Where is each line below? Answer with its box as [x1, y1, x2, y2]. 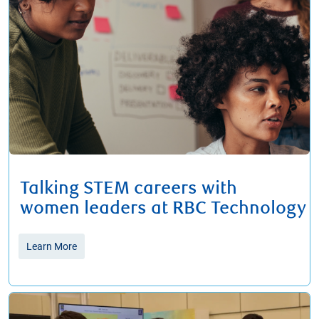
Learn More [26, 241, 77, 253]
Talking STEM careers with [20, 178, 237, 200]
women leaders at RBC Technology [20, 198, 306, 220]
